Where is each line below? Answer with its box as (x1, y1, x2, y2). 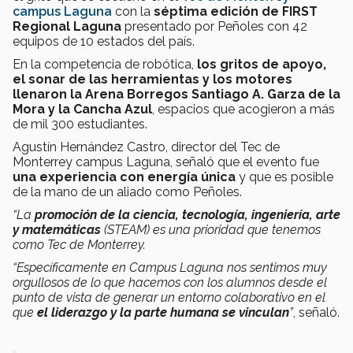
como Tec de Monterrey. (13, 236, 146, 252)
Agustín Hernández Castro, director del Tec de (13, 139, 280, 154)
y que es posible (236, 169, 333, 184)
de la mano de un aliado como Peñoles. (13, 184, 242, 199)
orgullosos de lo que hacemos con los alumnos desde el (13, 274, 327, 290)
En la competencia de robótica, (13, 56, 197, 72)
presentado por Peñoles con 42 (121, 18, 307, 34)
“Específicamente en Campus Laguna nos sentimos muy (13, 259, 327, 275)
